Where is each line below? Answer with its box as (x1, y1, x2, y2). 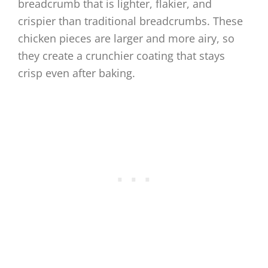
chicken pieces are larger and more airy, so (18, 31, 234, 46)
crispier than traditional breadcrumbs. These (18, 14, 243, 29)
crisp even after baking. (18, 66, 135, 81)
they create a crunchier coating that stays (18, 48, 225, 63)
